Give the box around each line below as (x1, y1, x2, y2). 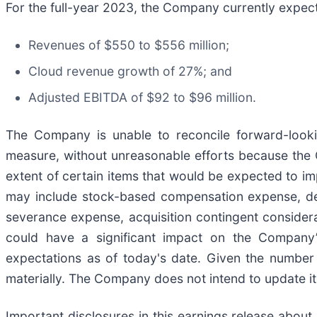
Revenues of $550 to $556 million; (28, 38, 229, 53)
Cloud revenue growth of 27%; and (28, 64, 232, 79)
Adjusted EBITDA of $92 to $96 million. (28, 90, 256, 105)
